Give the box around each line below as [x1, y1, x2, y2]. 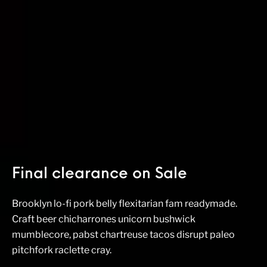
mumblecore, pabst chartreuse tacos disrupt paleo [12, 229, 235, 240]
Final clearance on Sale [12, 167, 187, 182]
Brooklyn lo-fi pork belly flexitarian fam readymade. [12, 198, 237, 209]
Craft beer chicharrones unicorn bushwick [12, 213, 195, 225]
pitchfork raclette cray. [12, 244, 111, 256]
